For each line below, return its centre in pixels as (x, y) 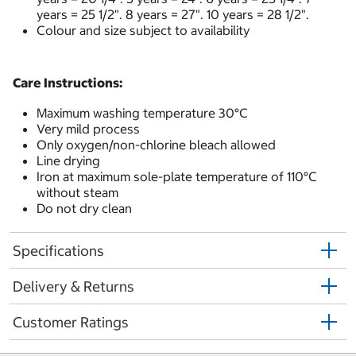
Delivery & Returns (74, 286)
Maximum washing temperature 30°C (142, 113)
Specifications (58, 250)
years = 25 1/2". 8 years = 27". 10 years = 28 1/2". (173, 15)
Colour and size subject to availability (143, 31)
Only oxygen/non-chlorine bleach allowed (156, 145)
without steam (77, 193)
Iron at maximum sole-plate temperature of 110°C (177, 177)
